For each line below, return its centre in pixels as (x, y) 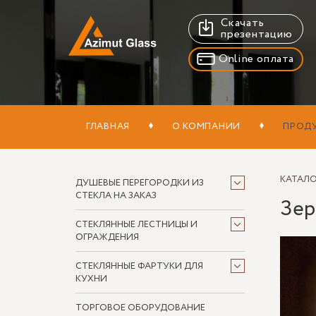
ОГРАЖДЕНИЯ (107, 237)
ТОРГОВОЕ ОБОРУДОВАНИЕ (140, 308)
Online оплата (256, 59)
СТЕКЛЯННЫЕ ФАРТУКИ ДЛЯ (139, 266)
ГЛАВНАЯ (108, 127)
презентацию (257, 34)
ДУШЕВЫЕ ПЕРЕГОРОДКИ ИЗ (140, 183)
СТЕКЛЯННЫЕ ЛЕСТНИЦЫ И (136, 225)
